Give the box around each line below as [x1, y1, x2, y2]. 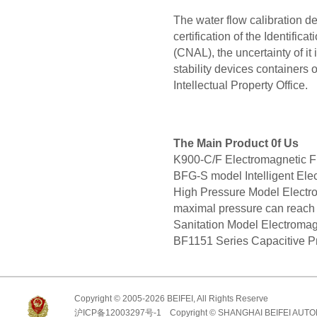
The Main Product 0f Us [173, 137, 299, 149]
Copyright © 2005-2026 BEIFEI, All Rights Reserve [74, 294, 268, 304]
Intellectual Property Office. [173, 79, 311, 91]
